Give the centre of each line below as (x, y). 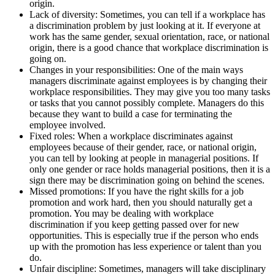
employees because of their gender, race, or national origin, (143, 147)
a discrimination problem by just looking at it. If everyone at (145, 25)
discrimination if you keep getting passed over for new (134, 224)
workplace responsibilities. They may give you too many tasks (150, 91)
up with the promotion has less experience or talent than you (145, 246)
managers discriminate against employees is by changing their (148, 80)
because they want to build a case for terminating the (131, 114)
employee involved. (68, 125)
